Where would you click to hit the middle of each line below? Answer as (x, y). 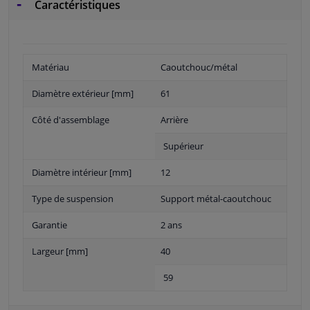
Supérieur (183, 146)
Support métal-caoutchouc (216, 199)
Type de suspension (73, 199)
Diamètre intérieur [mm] (82, 173)
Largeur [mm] (60, 252)
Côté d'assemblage (71, 120)
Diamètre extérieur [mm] (83, 94)
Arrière (174, 120)
